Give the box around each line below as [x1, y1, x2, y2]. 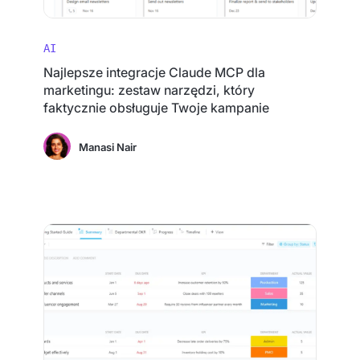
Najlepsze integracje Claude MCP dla [43, 64, 266, 80]
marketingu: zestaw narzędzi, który [43, 82, 256, 98]
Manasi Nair [79, 141, 137, 153]
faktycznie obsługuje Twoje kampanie [43, 100, 270, 116]
